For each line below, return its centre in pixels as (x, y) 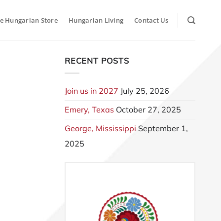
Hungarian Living (96, 20)
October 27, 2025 (148, 109)
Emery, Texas (89, 109)
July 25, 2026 (145, 91)
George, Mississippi (100, 128)
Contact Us (151, 20)
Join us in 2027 (92, 91)
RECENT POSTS (97, 61)
